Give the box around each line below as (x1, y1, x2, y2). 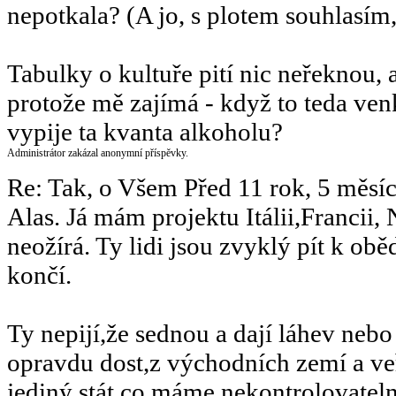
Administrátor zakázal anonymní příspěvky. (7, 146, 188, 159)
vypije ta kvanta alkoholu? (7, 117, 283, 146)
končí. (7, 260, 72, 289)
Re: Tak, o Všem (7, 172, 184, 202)
